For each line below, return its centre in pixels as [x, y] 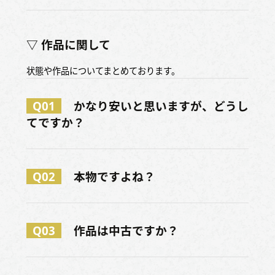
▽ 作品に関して [68, 44]
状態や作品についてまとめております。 [103, 71]
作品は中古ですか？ [126, 231]
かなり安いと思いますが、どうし [161, 106]
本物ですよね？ [114, 177]
